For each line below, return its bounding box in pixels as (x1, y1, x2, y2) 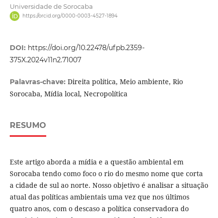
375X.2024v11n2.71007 (9, 55, 81, 65)
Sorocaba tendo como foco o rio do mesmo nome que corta (9, 169, 203, 179)
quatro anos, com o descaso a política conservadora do (9, 204, 189, 214)
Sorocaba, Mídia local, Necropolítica (9, 89, 127, 99)
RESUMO (9, 121, 46, 130)
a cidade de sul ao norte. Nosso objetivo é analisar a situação (9, 181, 208, 190)
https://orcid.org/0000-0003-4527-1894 (22, 13, 118, 19)
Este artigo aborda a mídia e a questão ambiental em (9, 157, 183, 167)
